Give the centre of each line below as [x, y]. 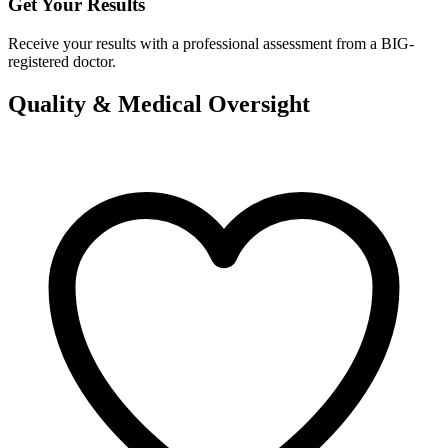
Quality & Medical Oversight [159, 103]
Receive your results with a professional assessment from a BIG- [211, 43]
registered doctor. [62, 61]
